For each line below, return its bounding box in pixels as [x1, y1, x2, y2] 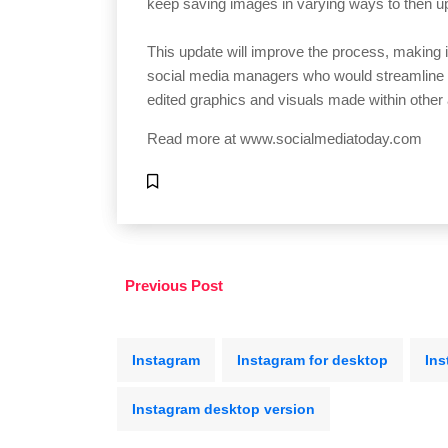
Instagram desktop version [132, 401, 315, 418]
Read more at [147, 130, 240, 148]
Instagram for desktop [237, 352, 388, 369]
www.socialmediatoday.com [240, 130, 422, 148]
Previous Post [121, 277, 223, 295]
